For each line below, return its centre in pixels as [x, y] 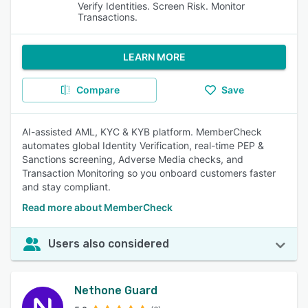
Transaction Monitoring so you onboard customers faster [149, 173]
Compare [98, 90]
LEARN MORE [154, 57]
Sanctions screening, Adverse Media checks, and [133, 159]
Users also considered [109, 244]
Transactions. [108, 17]
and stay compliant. [66, 187]
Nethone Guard [116, 290]
